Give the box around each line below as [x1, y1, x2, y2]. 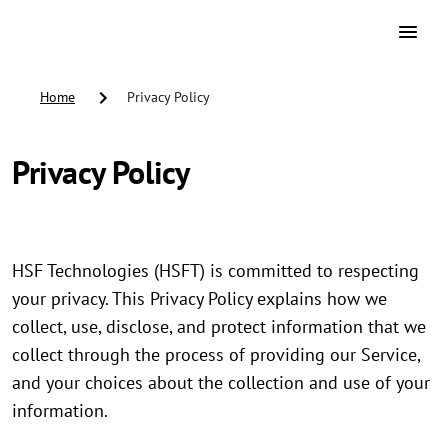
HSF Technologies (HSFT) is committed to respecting [12, 259, 419, 283]
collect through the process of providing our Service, [12, 343, 420, 367]
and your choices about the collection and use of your [12, 371, 430, 395]
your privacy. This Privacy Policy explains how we [12, 287, 387, 311]
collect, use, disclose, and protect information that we [12, 315, 426, 339]
